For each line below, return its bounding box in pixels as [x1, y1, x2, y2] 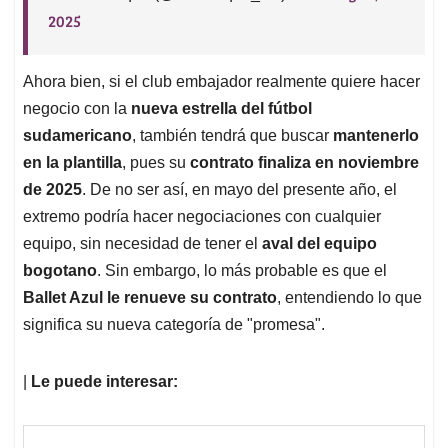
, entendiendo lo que [277, 288, 422, 306]
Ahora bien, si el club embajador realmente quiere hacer [23, 72, 420, 90]
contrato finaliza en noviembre [190, 153, 419, 171]
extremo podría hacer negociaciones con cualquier [23, 207, 381, 225]
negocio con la [23, 99, 131, 117]
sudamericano [23, 126, 132, 144]
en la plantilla [23, 153, 122, 171]
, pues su [122, 153, 190, 171]
